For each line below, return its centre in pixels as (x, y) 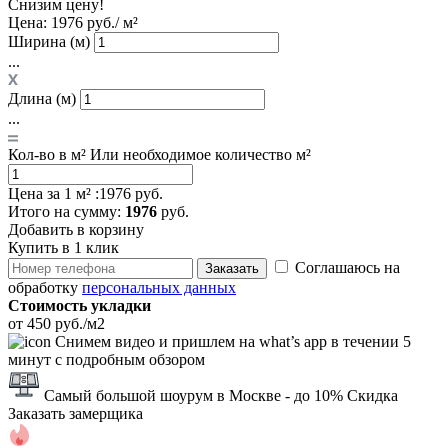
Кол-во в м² (47, 154)
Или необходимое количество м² (200, 154)
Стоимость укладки (79, 305)
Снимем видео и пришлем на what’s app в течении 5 (233, 341)
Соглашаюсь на (347, 267)
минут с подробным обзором (106, 359)
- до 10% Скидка (341, 395)
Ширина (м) (49, 41)
